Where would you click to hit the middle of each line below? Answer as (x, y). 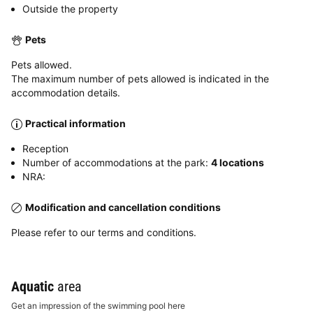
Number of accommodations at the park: (117, 162)
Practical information (75, 123)
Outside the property (70, 8)
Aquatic (32, 286)
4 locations (238, 162)
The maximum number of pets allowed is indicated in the (140, 78)
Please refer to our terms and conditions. (104, 232)
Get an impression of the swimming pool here (98, 305)
